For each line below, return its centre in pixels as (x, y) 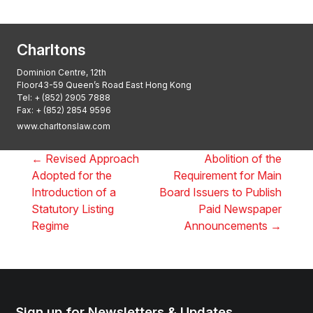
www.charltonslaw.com (64, 126)
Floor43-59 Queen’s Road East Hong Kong (104, 85)
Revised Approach (92, 158)
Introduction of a (73, 192)
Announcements (226, 225)
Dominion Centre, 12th (61, 72)
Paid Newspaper (240, 209)
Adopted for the (71, 175)
